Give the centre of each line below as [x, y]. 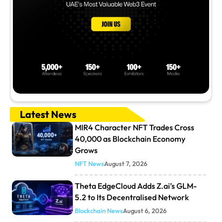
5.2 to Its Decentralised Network [132, 197]
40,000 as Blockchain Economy [130, 139]
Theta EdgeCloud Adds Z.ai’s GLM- [136, 186]
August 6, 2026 [144, 210]
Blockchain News [99, 210]
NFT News [89, 163]
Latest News [48, 114]
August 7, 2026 [125, 163]
